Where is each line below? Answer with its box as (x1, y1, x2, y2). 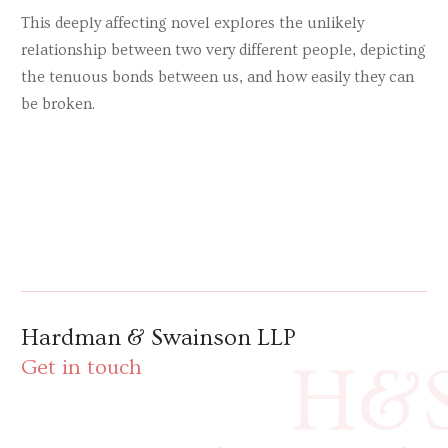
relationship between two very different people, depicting (21, 41, 426, 60)
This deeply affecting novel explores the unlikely (21, 14, 364, 33)
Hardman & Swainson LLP (21, 323, 296, 351)
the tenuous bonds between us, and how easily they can (21, 68, 414, 87)
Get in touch (21, 355, 142, 381)
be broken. (21, 95, 95, 114)
